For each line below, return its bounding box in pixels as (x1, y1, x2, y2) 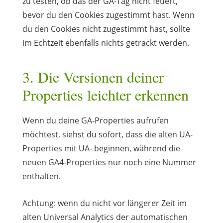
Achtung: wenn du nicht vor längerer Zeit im (22, 197, 187, 209)
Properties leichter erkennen (22, 84, 189, 105)
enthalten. (22, 170, 61, 182)
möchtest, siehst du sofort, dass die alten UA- (22, 128, 193, 140)
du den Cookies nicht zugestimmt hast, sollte (22, 23, 190, 34)
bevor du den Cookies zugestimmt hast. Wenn (22, 9, 195, 20)
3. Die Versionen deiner (22, 66, 164, 87)
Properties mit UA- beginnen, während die (22, 142, 180, 154)
